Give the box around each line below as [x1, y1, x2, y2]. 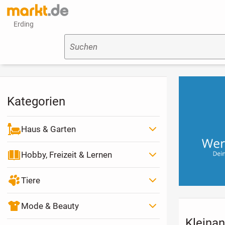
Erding [14, 20, 34, 28]
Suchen [69, 42, 97, 52]
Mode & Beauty [21, 200, 79, 211]
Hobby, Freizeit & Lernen [21, 149, 112, 160]
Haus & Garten [21, 124, 76, 134]
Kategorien [7, 94, 65, 109]
